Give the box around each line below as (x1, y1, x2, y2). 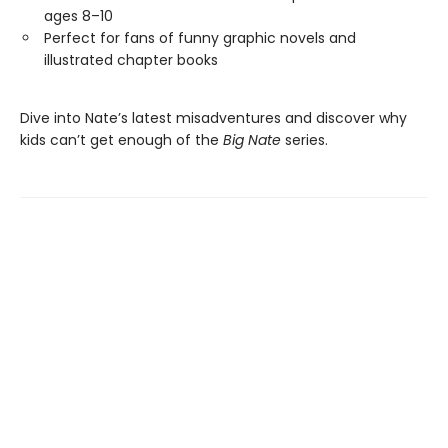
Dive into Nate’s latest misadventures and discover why (20, 108, 407, 128)
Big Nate (223, 130, 281, 150)
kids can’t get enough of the (20, 130, 223, 150)
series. (281, 130, 328, 150)
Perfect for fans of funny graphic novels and (44, 28, 356, 48)
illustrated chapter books (44, 50, 218, 70)
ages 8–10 (44, 6, 113, 26)
